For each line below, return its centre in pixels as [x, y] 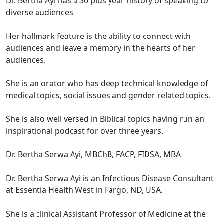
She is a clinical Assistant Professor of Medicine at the [106, 214]
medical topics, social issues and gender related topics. [108, 95]
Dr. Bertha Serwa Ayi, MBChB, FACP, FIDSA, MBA [93, 155]
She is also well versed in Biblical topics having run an [105, 119]
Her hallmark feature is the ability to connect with [98, 36]
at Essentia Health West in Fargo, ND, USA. [84, 190]
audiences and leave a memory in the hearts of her [101, 48]
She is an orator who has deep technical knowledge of [107, 84]
